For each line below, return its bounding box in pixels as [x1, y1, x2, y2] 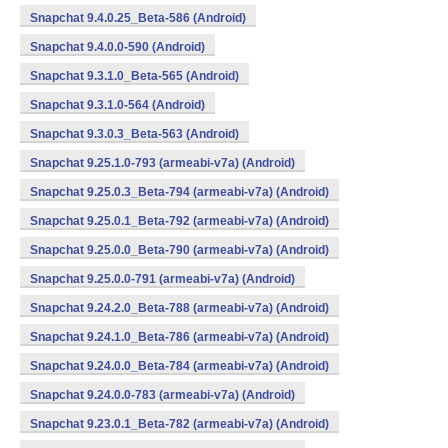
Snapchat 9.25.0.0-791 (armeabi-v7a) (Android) [30, 272, 295, 286]
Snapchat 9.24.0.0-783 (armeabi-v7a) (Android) [30, 388, 295, 402]
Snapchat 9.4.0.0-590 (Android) [30, 40, 205, 54]
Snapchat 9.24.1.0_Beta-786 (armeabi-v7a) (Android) [30, 330, 329, 344]
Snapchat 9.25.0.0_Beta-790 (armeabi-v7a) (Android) [30, 243, 329, 257]
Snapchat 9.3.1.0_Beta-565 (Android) [30, 69, 239, 83]
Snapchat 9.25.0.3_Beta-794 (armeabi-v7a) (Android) [30, 185, 329, 199]
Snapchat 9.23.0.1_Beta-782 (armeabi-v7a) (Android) [30, 417, 329, 431]
